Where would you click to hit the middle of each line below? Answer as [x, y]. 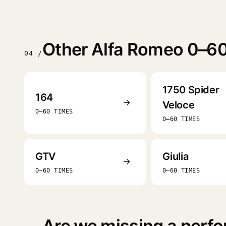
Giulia [175, 156]
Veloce [178, 105]
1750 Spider [191, 90]
